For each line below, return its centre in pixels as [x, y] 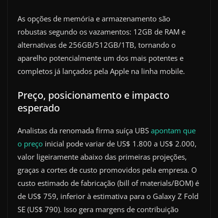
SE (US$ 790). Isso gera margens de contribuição [98, 209]
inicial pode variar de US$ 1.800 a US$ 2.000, [120, 143]
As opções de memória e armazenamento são [94, 19]
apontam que [173, 130]
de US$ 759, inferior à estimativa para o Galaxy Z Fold [108, 196]
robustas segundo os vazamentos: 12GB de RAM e [101, 32]
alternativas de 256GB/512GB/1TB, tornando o [97, 45]
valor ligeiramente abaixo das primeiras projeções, [102, 156]
